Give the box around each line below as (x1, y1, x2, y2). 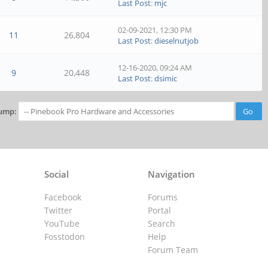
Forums (147, 191, 178, 203)
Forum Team (147, 244, 198, 255)
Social (44, 168, 69, 180)
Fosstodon (44, 231, 86, 242)
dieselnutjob (154, 35, 199, 46)
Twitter (44, 205, 73, 216)
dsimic (154, 73, 178, 84)
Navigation (147, 168, 195, 180)
